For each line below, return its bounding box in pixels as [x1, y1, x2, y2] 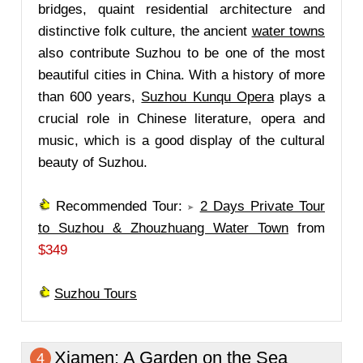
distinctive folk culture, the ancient [38, 23, 252, 39]
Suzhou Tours [54, 286, 137, 301]
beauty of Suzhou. [38, 155, 147, 170]
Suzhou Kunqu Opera [141, 89, 274, 105]
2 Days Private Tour [199, 199, 326, 214]
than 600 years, [38, 89, 142, 105]
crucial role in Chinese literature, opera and [38, 111, 325, 126]
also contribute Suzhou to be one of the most [38, 45, 325, 61]
